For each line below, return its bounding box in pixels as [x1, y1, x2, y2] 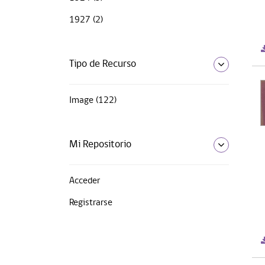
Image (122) [69, 95, 117, 105]
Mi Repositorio [69, 138, 131, 150]
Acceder [69, 176, 100, 186]
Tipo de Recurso [69, 58, 136, 70]
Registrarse [69, 198, 112, 208]
